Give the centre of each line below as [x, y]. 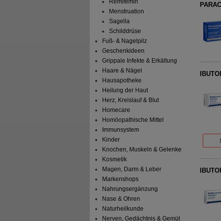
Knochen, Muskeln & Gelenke [142, 150]
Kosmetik [115, 160]
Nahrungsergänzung [130, 189]
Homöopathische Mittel [133, 120]
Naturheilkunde [123, 209]
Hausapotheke [122, 81]
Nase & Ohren [121, 199]
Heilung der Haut [125, 91]
